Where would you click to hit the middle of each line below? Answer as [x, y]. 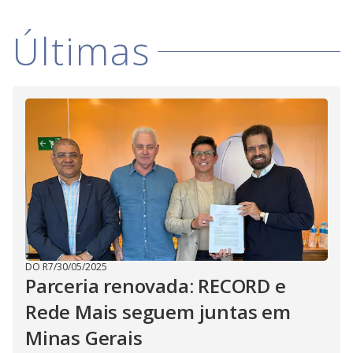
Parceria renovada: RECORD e [156, 286]
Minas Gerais [84, 338]
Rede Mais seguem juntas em [158, 312]
